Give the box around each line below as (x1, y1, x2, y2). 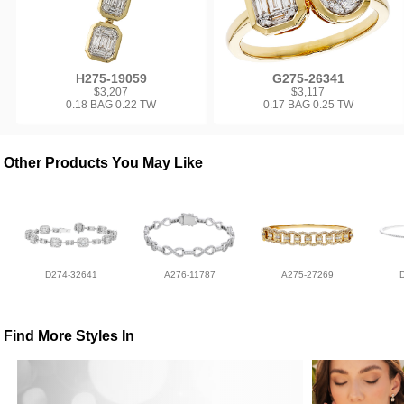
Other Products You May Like (4, 155, 204, 171)
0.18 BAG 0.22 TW (66, 97, 157, 111)
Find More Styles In (4, 327, 135, 344)
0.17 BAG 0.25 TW (262, 97, 353, 111)
